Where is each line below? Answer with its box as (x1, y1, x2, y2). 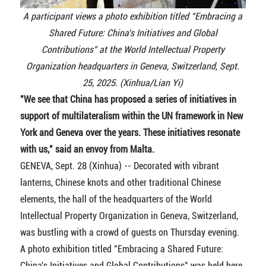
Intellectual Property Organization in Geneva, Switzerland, (20, 210, 238, 221)
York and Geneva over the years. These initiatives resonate (20, 126, 240, 138)
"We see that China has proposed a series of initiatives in (20, 93, 236, 105)
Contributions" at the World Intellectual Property (41, 43, 224, 55)
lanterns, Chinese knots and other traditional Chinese (20, 176, 221, 188)
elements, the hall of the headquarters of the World (20, 193, 212, 205)
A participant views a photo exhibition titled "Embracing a (23, 10, 243, 22)
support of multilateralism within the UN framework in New (20, 110, 243, 122)
